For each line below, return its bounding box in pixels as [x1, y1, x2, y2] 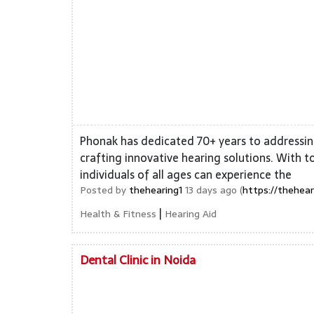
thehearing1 [129, 182, 182, 198]
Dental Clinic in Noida [80, 250, 196, 270]
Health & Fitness [80, 206, 156, 221]
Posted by [80, 182, 129, 198]
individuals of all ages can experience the [80, 165, 292, 184]
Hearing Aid [165, 206, 217, 221]
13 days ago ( [182, 182, 243, 198]
